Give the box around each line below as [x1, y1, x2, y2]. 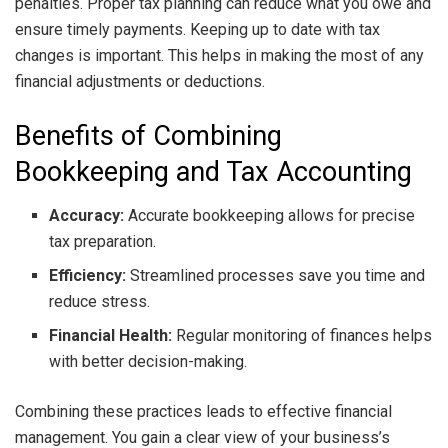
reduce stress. [49, 292, 151, 312]
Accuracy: [49, 206, 125, 226]
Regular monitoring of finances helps [172, 326, 433, 346]
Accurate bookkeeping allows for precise [124, 206, 416, 226]
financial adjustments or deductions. [15, 71, 265, 91]
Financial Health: [49, 326, 173, 346]
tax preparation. [49, 232, 157, 252]
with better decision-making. [49, 352, 248, 372]
